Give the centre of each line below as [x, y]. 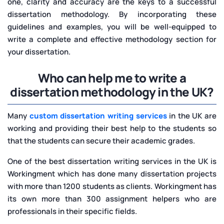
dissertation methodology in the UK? [112, 91]
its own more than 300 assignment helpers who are [112, 198]
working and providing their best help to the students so [112, 128]
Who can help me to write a [112, 77]
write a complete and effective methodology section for [112, 39]
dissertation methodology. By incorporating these [112, 14]
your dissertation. [39, 51]
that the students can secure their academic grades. [101, 140]
